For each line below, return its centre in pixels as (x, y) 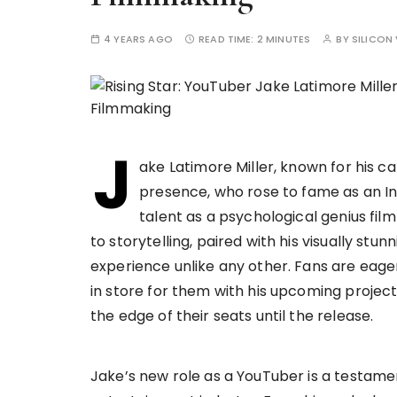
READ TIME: (228, 39)
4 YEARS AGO (138, 39)
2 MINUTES (284, 39)
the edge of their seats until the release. (234, 316)
